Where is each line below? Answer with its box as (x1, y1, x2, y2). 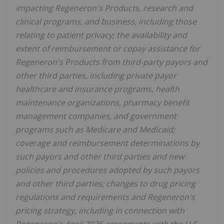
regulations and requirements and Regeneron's (15, 191, 195, 202)
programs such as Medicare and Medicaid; (15, 123, 175, 135)
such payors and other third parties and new (15, 150, 184, 162)
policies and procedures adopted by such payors (15, 164, 199, 175)
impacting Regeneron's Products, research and (15, 2, 193, 13)
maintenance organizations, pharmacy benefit (15, 96, 189, 108)
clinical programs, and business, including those (15, 15, 196, 27)
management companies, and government (15, 110, 176, 121)
